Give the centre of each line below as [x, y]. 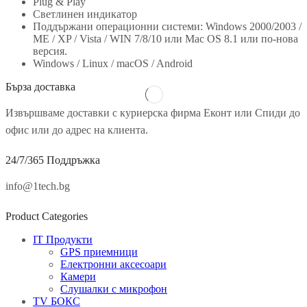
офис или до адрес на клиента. [77, 130]
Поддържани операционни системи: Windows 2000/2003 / [167, 27]
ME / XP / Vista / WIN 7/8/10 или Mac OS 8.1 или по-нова [165, 39]
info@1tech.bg [38, 186]
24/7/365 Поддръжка [53, 160]
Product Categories [47, 217]
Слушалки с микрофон [114, 289]
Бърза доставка [40, 87]
